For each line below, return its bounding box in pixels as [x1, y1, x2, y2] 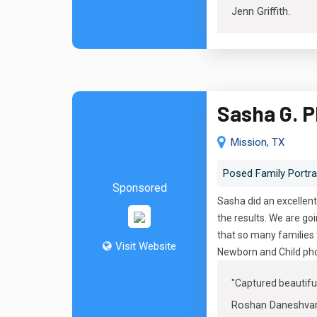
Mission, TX [231, 136, 284, 149]
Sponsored [112, 181, 167, 195]
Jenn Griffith [231, 5, 288, 18]
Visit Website [115, 240, 176, 253]
